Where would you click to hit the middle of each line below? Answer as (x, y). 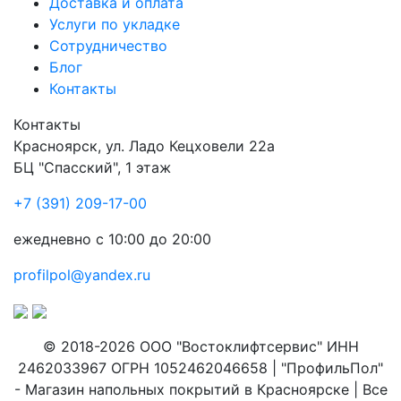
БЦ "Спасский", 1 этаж (92, 167)
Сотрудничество (108, 45)
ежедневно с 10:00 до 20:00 (112, 239)
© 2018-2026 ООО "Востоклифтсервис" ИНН (200, 346)
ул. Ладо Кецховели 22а (190, 145)
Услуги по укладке (115, 24)
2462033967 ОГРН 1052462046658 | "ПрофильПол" (200, 367)
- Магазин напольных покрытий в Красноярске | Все (200, 389)
